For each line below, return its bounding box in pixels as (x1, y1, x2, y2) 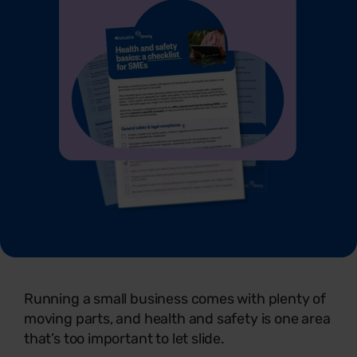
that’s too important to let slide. (24, 330, 225, 347)
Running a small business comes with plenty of (24, 290, 326, 308)
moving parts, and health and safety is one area (24, 310, 331, 328)
